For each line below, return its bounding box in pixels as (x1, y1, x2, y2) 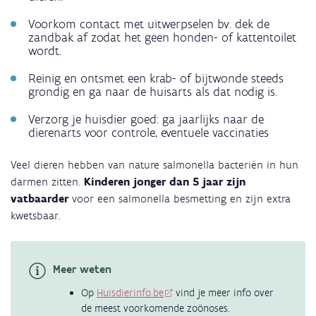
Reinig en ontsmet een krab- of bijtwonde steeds (28, 71, 284, 87)
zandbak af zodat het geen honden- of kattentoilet (28, 30, 296, 46)
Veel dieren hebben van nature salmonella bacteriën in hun (11, 158, 298, 172)
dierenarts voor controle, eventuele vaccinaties (28, 125, 269, 141)
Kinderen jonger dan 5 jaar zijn (84, 175, 245, 189)
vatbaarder (11, 192, 68, 206)
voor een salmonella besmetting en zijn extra (68, 192, 291, 206)
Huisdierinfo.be (97, 286, 164, 300)
